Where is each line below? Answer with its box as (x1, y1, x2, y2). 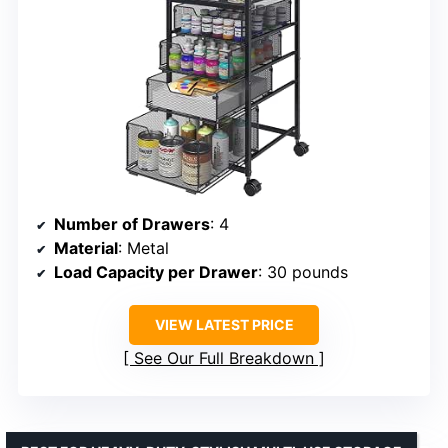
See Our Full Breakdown (134, 348, 314, 369)
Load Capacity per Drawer (54, 262, 258, 283)
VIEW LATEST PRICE (154, 316, 294, 334)
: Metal (118, 238, 169, 259)
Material (54, 238, 118, 259)
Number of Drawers (54, 214, 210, 235)
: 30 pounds (258, 262, 348, 283)
